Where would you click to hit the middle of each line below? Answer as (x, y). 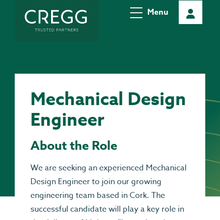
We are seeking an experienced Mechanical (109, 168)
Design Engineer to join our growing (96, 182)
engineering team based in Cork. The (98, 195)
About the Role (74, 146)
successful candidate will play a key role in (107, 209)
